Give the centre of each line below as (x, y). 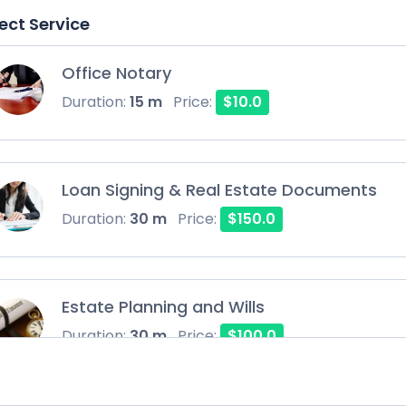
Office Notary (116, 72)
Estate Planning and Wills (163, 306)
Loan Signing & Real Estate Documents (219, 189)
